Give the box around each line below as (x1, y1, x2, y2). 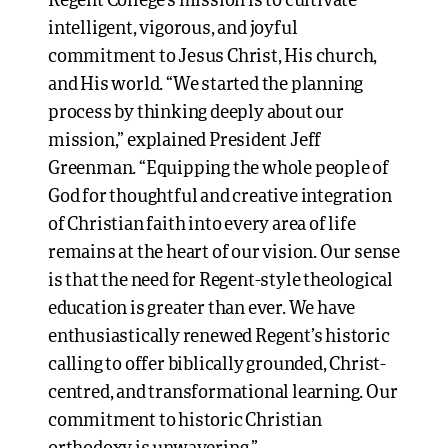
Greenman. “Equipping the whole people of (48, 160, 389, 178)
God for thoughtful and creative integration (48, 188, 392, 206)
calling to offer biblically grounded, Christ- (48, 356, 386, 374)
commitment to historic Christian (48, 412, 322, 430)
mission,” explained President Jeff (48, 132, 322, 150)
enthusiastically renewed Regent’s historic (48, 328, 390, 346)
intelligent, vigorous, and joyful (48, 20, 298, 38)
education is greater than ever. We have (48, 300, 356, 318)
